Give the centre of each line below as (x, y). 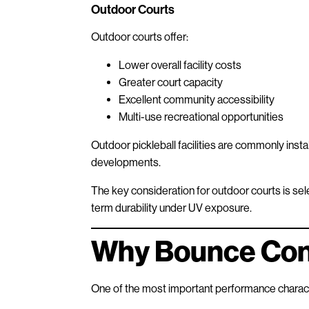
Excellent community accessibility (197, 99)
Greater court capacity (171, 82)
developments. (126, 162)
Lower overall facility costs (180, 65)
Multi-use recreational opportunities (201, 117)
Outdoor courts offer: (140, 37)
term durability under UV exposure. (171, 208)
